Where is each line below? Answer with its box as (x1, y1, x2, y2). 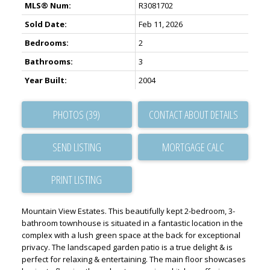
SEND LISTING (52, 140, 101, 155)
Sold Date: (24, 19, 67, 30)
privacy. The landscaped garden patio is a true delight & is (21, 242, 233, 253)
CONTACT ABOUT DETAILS (148, 107, 238, 122)
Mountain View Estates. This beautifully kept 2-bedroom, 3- (21, 206, 235, 217)
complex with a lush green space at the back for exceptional (21, 230, 240, 241)
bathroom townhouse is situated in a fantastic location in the (21, 218, 243, 229)
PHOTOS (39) (53, 107, 101, 122)
